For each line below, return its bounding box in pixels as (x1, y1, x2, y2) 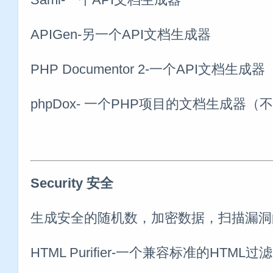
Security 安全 (30, 175, 113, 191)
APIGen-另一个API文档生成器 (30, 26, 211, 42)
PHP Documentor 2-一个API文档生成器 (30, 61, 265, 77)
